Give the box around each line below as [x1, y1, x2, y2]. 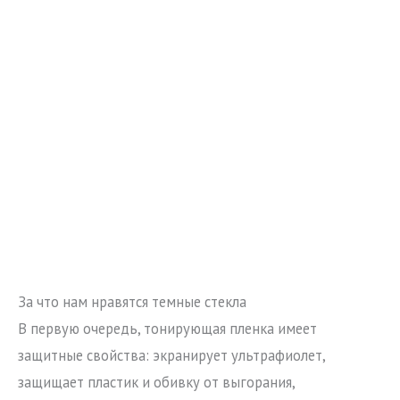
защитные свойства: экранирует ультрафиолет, [18, 345, 325, 365]
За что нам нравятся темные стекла [18, 291, 246, 312]
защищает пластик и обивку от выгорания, [18, 371, 295, 392]
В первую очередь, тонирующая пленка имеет [18, 318, 317, 338]
